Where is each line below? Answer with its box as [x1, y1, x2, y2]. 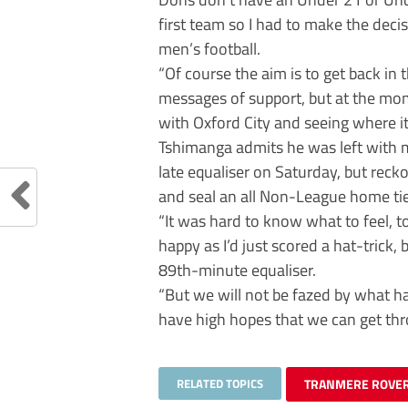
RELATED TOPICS [177, 374, 263, 393]
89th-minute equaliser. [158, 257, 316, 283]
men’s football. [158, 36, 260, 62]
